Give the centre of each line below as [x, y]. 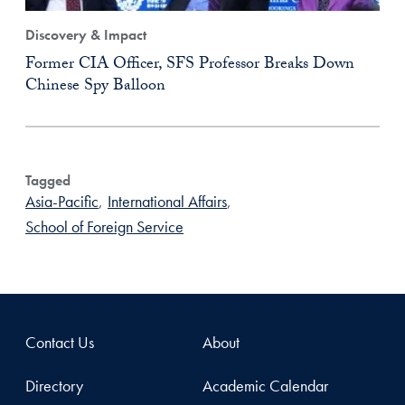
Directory [54, 386]
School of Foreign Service [104, 227]
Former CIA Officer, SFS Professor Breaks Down [190, 66]
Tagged [48, 181]
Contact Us [60, 343]
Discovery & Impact [86, 35]
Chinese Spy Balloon [95, 88]
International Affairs [167, 202]
